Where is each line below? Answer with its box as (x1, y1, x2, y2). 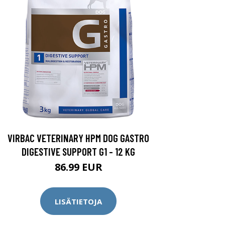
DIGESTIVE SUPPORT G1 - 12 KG (22, 145, 135, 158)
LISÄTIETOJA (55, 196, 102, 206)
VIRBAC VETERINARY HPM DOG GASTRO (8, 132, 149, 144)
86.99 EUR (54, 160, 102, 174)
